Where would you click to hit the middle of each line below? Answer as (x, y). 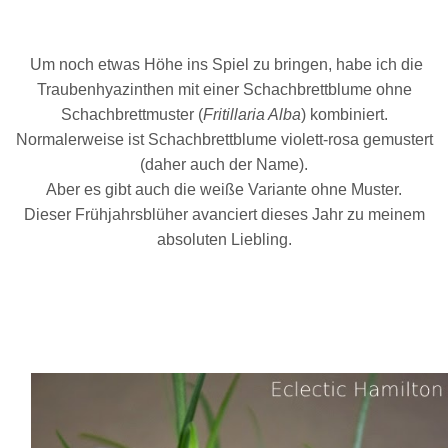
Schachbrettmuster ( (131, 114)
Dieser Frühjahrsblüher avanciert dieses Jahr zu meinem (224, 214)
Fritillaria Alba (251, 114)
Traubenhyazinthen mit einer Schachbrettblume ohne (224, 89)
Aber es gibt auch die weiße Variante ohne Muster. (224, 189)
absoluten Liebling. (224, 239)
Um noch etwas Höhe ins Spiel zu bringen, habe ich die (224, 64)
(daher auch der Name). (224, 164)
